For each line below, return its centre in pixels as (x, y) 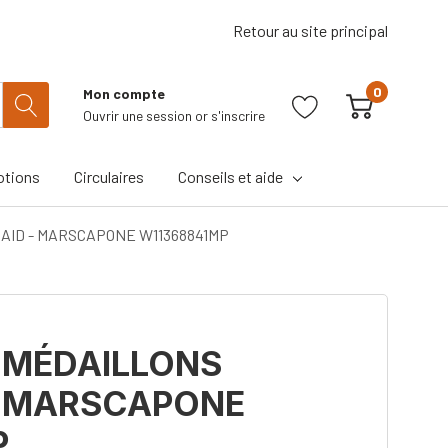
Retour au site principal (310, 30)
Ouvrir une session (139, 115)
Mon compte (124, 93)
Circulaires (109, 176)
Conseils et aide (231, 176)
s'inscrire (238, 115)
